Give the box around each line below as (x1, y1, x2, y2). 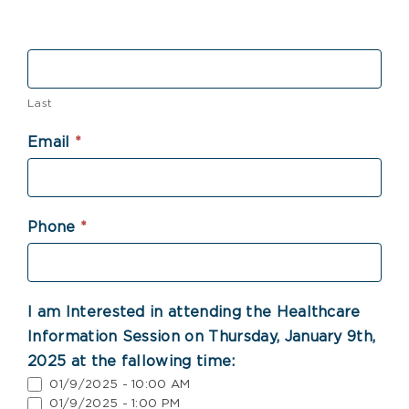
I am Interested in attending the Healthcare (26, 305, 361, 320)
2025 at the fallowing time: (26, 354, 236, 370)
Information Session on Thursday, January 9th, (26, 330, 376, 345)
